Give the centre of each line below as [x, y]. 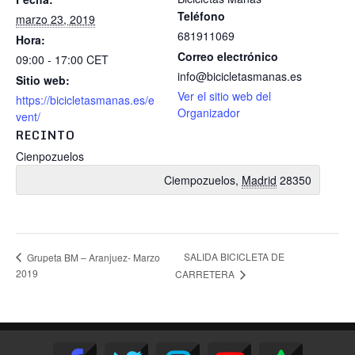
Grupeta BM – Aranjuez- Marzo [92, 257]
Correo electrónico [228, 56]
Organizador [209, 112]
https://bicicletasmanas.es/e [85, 99]
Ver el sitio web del [224, 95]
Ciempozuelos [200, 179]
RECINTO [46, 135]
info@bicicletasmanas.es [240, 76]
